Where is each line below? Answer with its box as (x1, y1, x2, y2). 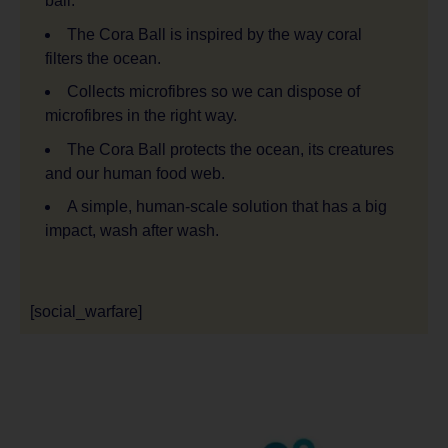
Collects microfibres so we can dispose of (67, 83, 360, 101)
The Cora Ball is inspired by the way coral (67, 25, 362, 43)
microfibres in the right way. (45, 107, 237, 125)
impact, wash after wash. (45, 222, 219, 240)
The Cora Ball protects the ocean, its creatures (67, 140, 394, 158)
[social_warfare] (30, 303, 142, 321)
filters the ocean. (45, 49, 161, 67)
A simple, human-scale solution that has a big (67, 198, 387, 216)
